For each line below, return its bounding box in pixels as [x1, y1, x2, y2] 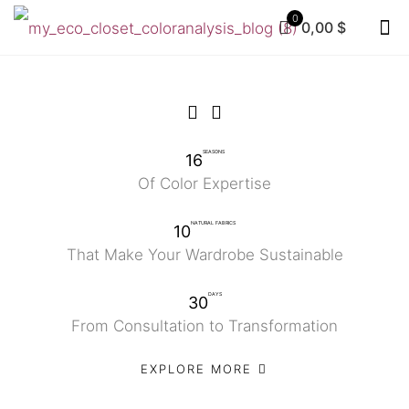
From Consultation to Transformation [71, 317, 338, 335]
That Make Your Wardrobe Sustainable [66, 246, 343, 264]
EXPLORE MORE [140, 362, 257, 376]
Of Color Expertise [138, 174, 271, 193]
